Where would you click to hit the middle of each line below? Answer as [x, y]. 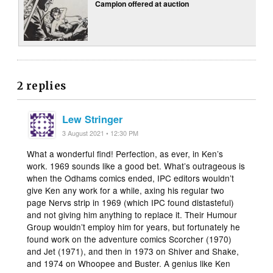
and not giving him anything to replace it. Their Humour [132, 214]
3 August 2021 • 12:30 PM [101, 133]
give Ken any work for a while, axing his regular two [126, 190]
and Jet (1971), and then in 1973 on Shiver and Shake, [133, 251]
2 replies [42, 86]
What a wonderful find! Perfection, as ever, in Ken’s [125, 153]
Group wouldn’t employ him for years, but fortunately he [134, 226]
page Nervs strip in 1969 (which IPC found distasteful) [131, 202]
